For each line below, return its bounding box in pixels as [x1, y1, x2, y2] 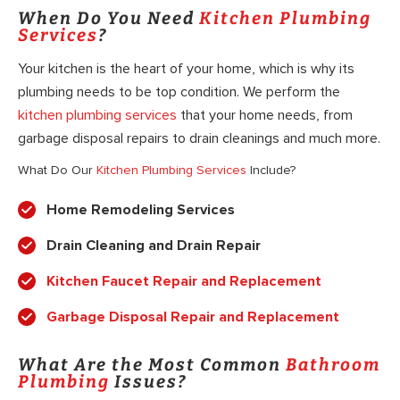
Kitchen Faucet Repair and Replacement [46, 271, 321, 290]
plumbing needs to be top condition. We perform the [18, 83, 340, 102]
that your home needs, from [177, 106, 353, 125]
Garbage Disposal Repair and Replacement [46, 307, 339, 326]
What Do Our [18, 162, 96, 178]
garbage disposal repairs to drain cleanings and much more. [18, 129, 380, 148]
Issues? [110, 371, 187, 392]
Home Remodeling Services [46, 200, 235, 219]
